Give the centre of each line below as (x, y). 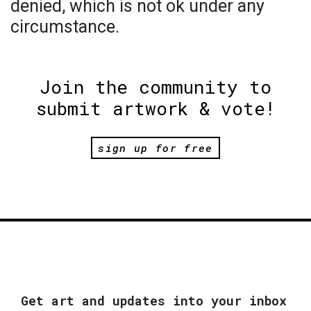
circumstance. (65, 27)
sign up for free (155, 148)
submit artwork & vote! (155, 109)
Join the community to (155, 87)
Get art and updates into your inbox (154, 300)
